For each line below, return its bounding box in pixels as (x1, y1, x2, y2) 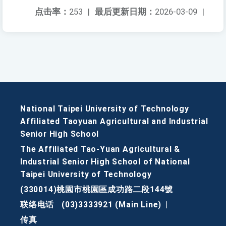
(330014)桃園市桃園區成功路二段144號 (20, 185, 174, 195)
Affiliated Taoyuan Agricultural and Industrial (20, 117, 208, 127)
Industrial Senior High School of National (20, 157, 190, 167)
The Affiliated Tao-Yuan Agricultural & (20, 144, 181, 154)
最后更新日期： (95, 7, 155, 17)
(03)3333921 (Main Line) (61, 200, 162, 210)
